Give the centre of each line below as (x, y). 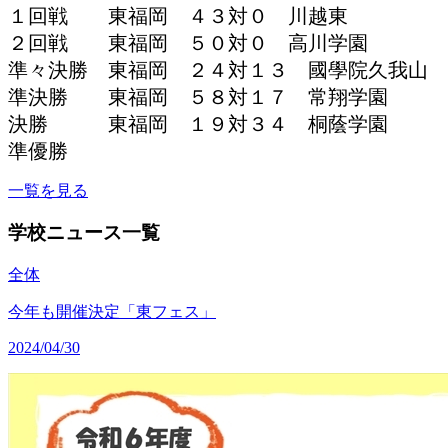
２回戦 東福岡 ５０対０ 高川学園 (188, 42)
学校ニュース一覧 (84, 233)
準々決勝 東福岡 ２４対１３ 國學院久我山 (218, 69)
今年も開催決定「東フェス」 (112, 312)
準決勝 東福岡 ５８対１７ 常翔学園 (198, 96)
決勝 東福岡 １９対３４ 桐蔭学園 (198, 123)
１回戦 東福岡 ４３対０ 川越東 (178, 15)
